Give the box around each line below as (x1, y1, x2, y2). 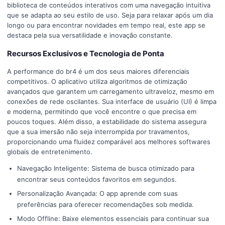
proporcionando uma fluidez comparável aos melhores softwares (7, 138, 210, 146)
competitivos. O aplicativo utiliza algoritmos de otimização (7, 77, 187, 86)
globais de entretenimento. (7, 148, 92, 156)
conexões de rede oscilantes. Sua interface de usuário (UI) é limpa (7, 97, 216, 106)
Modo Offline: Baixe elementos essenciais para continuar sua (17, 214, 209, 223)
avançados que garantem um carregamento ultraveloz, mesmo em (7, 87, 214, 96)
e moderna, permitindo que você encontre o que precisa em (7, 107, 196, 116)
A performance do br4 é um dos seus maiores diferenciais (7, 67, 189, 76)
